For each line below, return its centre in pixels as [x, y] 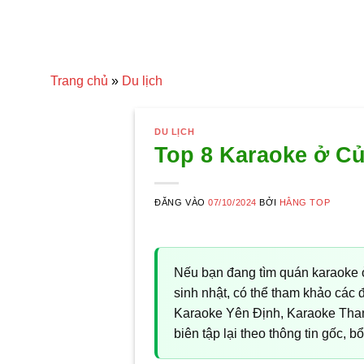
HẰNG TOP [305, 203]
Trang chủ [79, 81]
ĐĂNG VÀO [182, 203]
